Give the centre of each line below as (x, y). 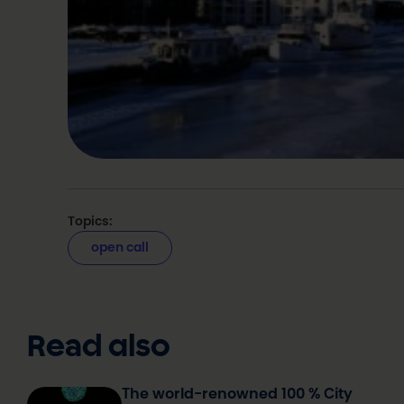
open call (120, 248)
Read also (99, 348)
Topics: (91, 220)
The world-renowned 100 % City (238, 394)
